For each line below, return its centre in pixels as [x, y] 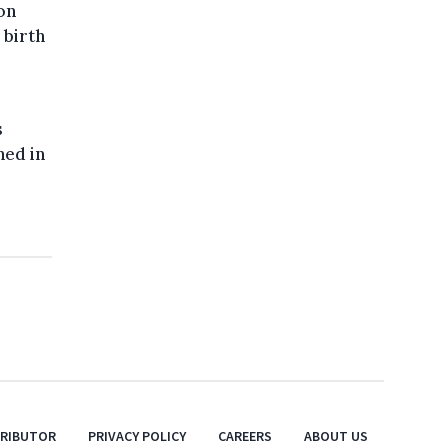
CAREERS [245, 435]
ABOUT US [336, 435]
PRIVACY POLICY [137, 435]
